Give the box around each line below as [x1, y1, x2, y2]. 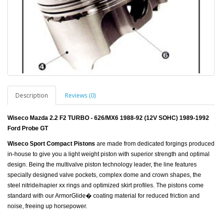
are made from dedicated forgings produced [95, 140, 215, 147]
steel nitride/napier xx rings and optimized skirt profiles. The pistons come [7, 181, 204, 189]
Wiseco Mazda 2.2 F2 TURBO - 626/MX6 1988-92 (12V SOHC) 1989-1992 [7, 114, 209, 121]
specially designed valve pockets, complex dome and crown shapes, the [7, 171, 201, 178]
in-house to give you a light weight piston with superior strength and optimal [7, 150, 210, 158]
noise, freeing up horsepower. [7, 202, 87, 210]
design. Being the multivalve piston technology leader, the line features [7, 161, 197, 168]
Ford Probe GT [7, 124, 48, 132]
